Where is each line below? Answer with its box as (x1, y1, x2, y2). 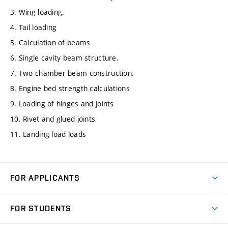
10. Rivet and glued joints (10, 114, 96, 124)
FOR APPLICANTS (10, 173, 80, 183)
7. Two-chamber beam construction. (10, 68, 134, 78)
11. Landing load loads (10, 129, 87, 139)
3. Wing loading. (10, 7, 65, 17)
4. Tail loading (10, 22, 57, 33)
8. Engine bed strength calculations (10, 83, 130, 94)
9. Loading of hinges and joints (10, 99, 114, 109)
